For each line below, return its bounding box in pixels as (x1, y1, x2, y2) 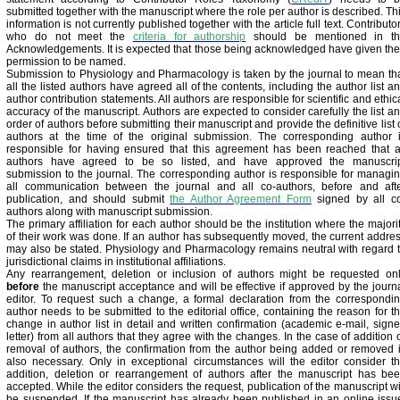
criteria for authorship (132, 30, 246, 43)
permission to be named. (6, 55, 129, 68)
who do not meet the (6, 30, 125, 43)
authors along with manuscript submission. (6, 205, 215, 218)
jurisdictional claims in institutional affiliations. (6, 255, 226, 268)
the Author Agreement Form (170, 193, 312, 205)
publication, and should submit (6, 193, 164, 205)
